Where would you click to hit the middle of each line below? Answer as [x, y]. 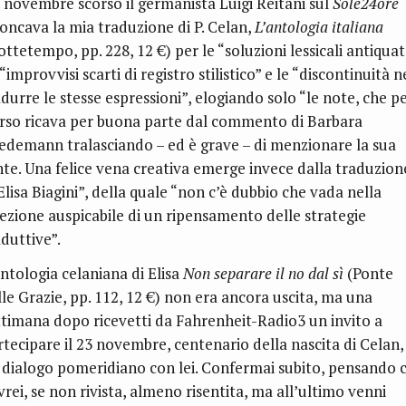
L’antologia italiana [319, 27]
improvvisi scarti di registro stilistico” [135, 74]
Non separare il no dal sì [263, 274]
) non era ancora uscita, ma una [264, 297]
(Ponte [368, 274]
